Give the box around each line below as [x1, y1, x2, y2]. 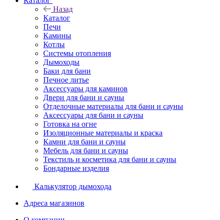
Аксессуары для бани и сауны [43, 110, 143, 119]
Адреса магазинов [24, 198, 84, 207]
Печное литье [43, 75, 89, 84]
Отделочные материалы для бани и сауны [43, 102, 183, 110]
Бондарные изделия [43, 164, 109, 172]
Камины [43, 31, 71, 40]
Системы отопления [43, 49, 111, 57]
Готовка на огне [43, 119, 97, 128]
